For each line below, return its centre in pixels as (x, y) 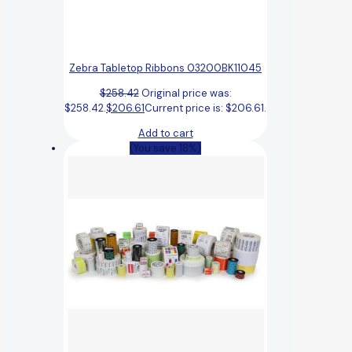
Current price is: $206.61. (205, 108)
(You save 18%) (165, 148)
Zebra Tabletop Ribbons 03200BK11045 (165, 68)
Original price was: (186, 93)
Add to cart (165, 133)
